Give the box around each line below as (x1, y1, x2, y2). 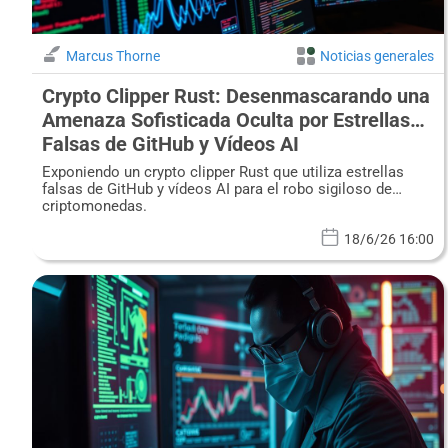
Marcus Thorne (66, 48, 160, 65)
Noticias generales (320, 48, 435, 65)
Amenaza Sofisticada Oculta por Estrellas (42, 108, 410, 133)
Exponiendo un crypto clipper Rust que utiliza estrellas (42, 163, 404, 182)
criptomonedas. (42, 197, 147, 216)
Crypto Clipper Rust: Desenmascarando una (42, 84, 430, 109)
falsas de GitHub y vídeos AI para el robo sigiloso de (42, 180, 392, 199)
